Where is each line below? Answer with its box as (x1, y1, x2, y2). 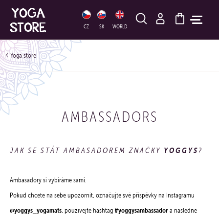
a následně (168, 206, 197, 215)
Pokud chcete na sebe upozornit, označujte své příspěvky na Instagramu (10, 191, 195, 199)
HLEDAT (159, 7, 186, 15)
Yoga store (10, 51, 36, 60)
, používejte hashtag (62, 206, 114, 215)
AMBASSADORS (61, 108, 158, 125)
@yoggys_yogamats (10, 206, 62, 215)
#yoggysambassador (114, 206, 168, 215)
